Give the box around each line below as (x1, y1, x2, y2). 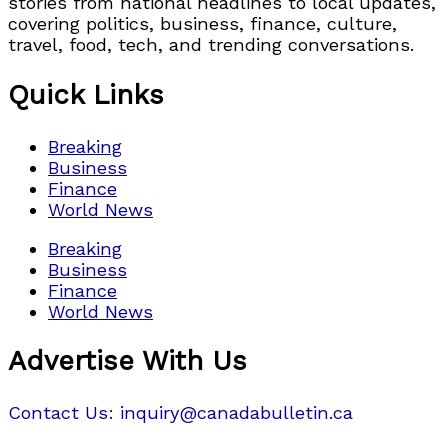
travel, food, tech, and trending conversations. (8, 34, 414, 56)
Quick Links (8, 78, 164, 111)
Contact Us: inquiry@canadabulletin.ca (8, 402, 353, 424)
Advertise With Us (8, 345, 247, 378)
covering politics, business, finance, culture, (8, 13, 397, 35)
